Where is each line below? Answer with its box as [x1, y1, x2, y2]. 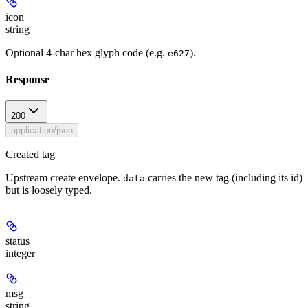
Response [5, 74, 49, 86]
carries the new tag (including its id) [145, 172, 302, 184]
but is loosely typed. [5, 184, 92, 197]
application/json [11, 125, 73, 136]
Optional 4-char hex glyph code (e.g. [5, 46, 168, 58]
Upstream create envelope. [5, 172, 123, 184]
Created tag [5, 148, 55, 161]
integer [5, 247, 35, 260]
